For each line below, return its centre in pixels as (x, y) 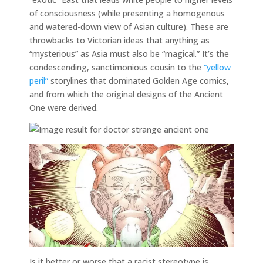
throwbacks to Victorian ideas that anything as (119, 40)
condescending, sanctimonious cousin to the (117, 67)
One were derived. (64, 107)
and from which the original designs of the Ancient (126, 94)
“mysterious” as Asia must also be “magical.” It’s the (129, 53)
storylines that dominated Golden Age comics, (139, 80)
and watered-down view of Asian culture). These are (129, 26)
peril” (39, 80)
